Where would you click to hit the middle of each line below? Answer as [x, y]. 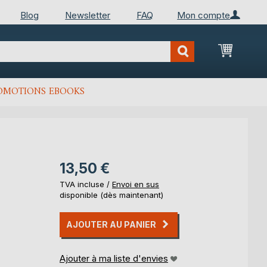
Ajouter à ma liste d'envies [114, 258]
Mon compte [204, 15]
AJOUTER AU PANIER [111, 224]
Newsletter [88, 15]
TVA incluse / [86, 184]
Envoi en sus [136, 184]
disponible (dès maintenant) [111, 195]
